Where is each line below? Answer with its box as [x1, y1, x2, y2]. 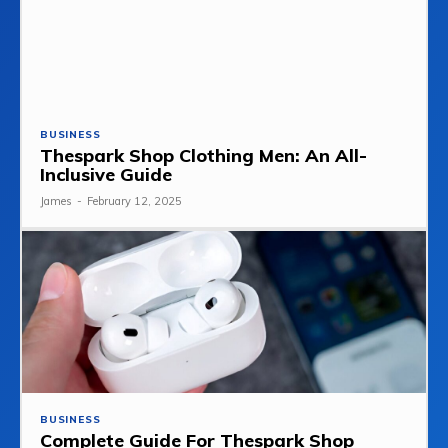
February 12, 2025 [87, 194, 182, 209]
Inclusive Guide [40, 163, 172, 187]
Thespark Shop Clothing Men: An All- [40, 144, 367, 168]
